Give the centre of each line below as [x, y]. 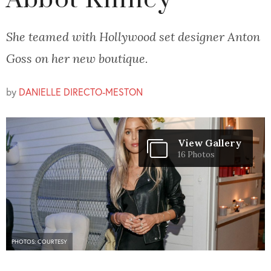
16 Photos [196, 155]
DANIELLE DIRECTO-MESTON [81, 92]
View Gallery [210, 143]
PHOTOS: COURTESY [39, 241]
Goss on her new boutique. [77, 58]
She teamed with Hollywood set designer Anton [133, 37]
